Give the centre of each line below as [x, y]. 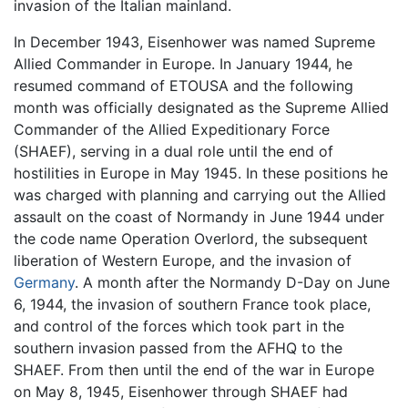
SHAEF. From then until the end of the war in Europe [194, 369]
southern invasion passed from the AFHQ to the [178, 347]
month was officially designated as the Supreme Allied [201, 107]
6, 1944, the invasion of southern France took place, [192, 304]
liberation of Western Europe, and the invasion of [183, 260]
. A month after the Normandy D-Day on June [232, 282]
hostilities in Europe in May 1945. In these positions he [201, 173]
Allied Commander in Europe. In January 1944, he [183, 63]
